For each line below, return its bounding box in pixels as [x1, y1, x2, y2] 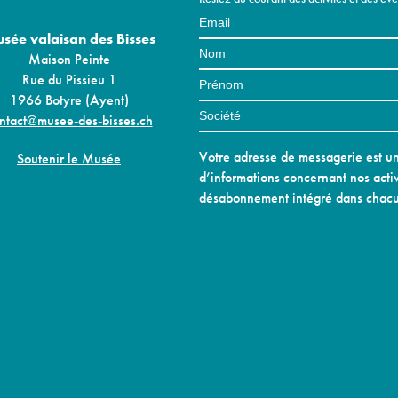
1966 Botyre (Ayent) [9, 90, 129, 109]
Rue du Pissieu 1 [21, 69, 116, 89]
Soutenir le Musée [17, 149, 121, 169]
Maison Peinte [28, 49, 110, 68]
